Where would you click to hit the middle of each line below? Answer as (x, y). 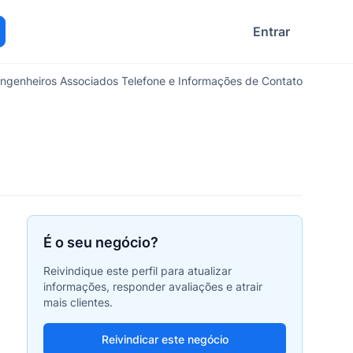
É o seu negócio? (101, 242)
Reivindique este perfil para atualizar (137, 271)
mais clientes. (78, 302)
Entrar (271, 32)
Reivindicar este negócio (165, 339)
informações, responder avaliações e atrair (153, 286)
